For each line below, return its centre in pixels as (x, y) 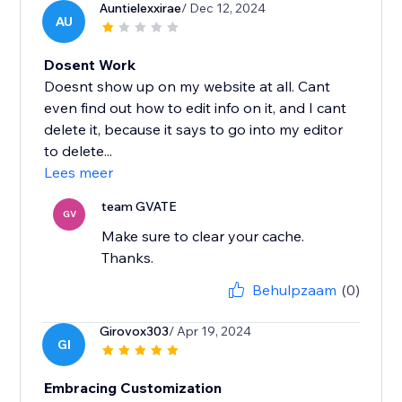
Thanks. (128, 258)
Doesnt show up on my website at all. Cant (188, 87)
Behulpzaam (294, 290)
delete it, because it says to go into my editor (194, 130)
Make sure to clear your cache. (203, 236)
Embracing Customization (133, 388)
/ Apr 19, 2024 (210, 332)
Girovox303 (135, 332)
